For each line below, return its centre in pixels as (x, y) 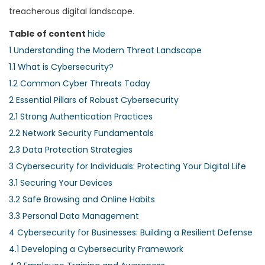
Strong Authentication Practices (86, 116)
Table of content (48, 33)
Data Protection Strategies (77, 149)
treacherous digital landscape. (72, 11)
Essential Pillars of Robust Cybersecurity (97, 100)
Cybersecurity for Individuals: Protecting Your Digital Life (131, 166)
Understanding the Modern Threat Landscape (108, 50)
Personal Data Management (81, 216)
